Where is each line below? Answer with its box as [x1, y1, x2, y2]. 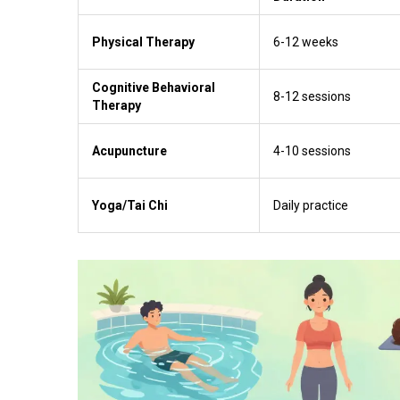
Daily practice [273, 197, 348, 212]
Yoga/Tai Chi [92, 197, 168, 212]
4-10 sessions [273, 143, 351, 158]
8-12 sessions [273, 88, 351, 104]
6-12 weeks [273, 34, 338, 49]
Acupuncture [92, 143, 167, 158]
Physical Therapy [92, 34, 195, 49]
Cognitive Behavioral [92, 79, 215, 95]
